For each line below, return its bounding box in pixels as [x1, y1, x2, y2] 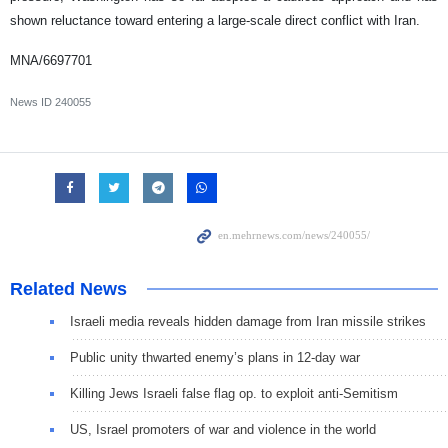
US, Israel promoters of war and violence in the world [70, 422, 376, 438]
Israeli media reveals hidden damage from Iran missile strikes [70, 314, 426, 330]
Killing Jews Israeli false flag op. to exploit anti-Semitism [70, 386, 398, 402]
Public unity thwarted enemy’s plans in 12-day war [70, 350, 360, 366]
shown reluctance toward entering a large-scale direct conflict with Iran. [10, 13, 420, 29]
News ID [10, 96, 55, 109]
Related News [10, 279, 127, 300]
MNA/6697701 [10, 53, 92, 69]
